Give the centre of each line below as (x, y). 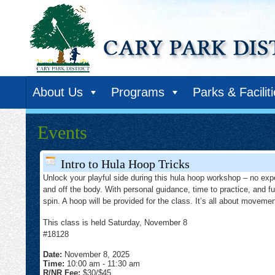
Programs (138, 92)
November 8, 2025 (97, 254)
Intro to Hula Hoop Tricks (124, 164)
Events (62, 132)
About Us (58, 92)
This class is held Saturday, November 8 (115, 223)
